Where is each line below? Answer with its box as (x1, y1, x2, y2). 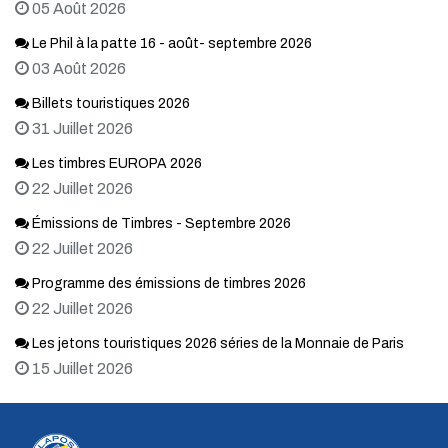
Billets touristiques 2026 (29, 96, 190, 112)
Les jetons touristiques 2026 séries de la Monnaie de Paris (29, 336, 404, 352)
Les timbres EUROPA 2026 (29, 156, 202, 172)
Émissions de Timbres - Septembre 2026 (29, 216, 291, 232)
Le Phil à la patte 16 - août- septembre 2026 (29, 36, 312, 52)
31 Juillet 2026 (32, 120, 133, 138)
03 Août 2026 (32, 60, 126, 78)
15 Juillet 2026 (32, 360, 133, 378)
